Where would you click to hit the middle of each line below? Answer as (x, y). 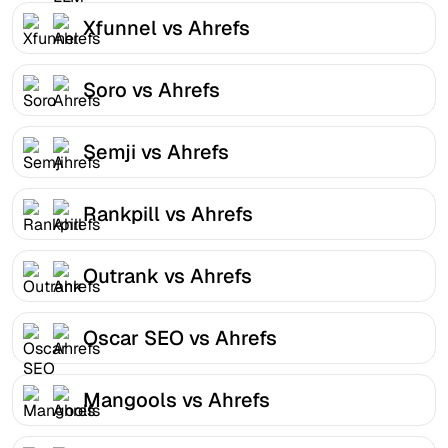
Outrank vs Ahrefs (167, 275)
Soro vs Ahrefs (151, 89)
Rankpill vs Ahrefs (168, 213)
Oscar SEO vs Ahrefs (180, 337)
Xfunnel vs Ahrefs (166, 27)
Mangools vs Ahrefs (176, 399)
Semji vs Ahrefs (156, 151)
